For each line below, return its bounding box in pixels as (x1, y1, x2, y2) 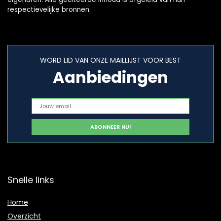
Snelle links (7, 174, 54, 186)
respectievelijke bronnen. (7, 5, 91, 14)
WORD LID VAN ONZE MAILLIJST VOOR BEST (40, 55, 181, 65)
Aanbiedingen (53, 66, 168, 88)
